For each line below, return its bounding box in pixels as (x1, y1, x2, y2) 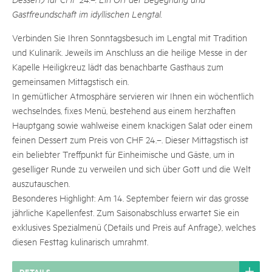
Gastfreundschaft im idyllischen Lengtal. (12, 8, 162, 19)
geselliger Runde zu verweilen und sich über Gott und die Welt (12, 163, 251, 174)
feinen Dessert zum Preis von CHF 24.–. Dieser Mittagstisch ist (12, 134, 248, 145)
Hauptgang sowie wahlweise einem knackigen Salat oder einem (12, 119, 253, 131)
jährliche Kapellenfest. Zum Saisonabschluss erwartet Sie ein (12, 206, 239, 218)
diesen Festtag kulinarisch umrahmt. (12, 236, 148, 247)
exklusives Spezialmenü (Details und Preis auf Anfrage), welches (12, 221, 256, 233)
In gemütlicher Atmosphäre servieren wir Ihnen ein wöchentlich (12, 90, 254, 101)
